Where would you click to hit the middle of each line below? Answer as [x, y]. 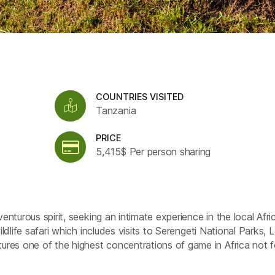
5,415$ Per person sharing [153, 152]
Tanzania [116, 110]
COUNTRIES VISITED [140, 96]
